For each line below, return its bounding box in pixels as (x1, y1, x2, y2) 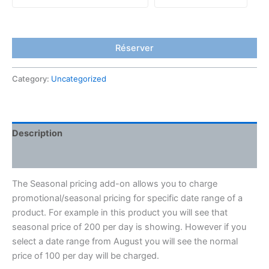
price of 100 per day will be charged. (12, 250, 159, 262)
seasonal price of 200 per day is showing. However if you (12, 222, 246, 233)
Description (12, 127, 62, 139)
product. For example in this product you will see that (12, 207, 228, 219)
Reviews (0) (12, 151, 64, 162)
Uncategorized (51, 74, 106, 84)
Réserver (115, 43, 154, 54)
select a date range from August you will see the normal (12, 236, 238, 247)
